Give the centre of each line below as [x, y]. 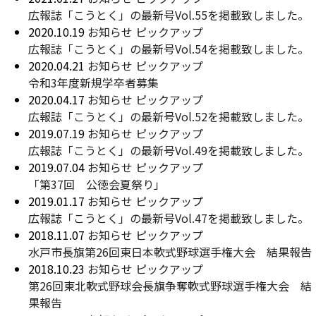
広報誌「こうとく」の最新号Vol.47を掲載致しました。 [169, 218]
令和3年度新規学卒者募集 [93, 83]
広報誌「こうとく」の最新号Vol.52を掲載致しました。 [169, 116]
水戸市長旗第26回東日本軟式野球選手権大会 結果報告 [170, 252]
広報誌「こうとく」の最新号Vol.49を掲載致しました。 [169, 150]
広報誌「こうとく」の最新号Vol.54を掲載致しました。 [169, 49]
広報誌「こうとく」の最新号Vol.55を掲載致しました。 [169, 15]
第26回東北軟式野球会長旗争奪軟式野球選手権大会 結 [170, 286]
